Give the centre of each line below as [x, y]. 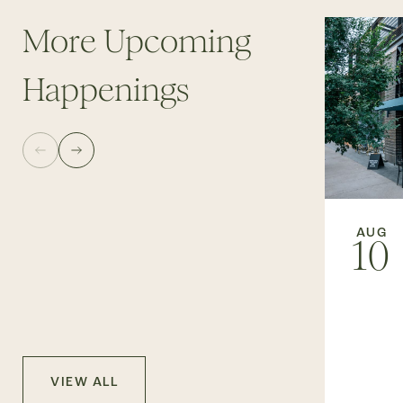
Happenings [106, 90]
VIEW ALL [84, 382]
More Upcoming [137, 41]
